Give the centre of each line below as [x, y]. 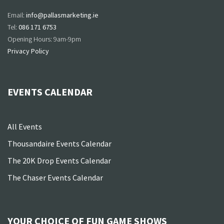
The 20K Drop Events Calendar [59, 161]
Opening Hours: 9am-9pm [44, 39]
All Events [25, 127]
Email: [17, 15]
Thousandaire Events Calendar [59, 144]
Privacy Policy [28, 51]
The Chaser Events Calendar [55, 178]
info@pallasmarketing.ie [62, 15]
